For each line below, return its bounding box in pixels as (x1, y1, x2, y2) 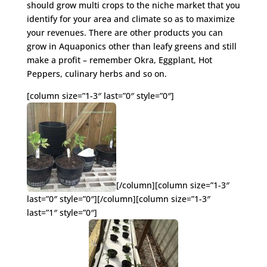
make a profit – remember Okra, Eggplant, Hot (26, 54, 212, 66)
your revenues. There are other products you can (26, 26, 223, 38)
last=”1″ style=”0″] (26, 206, 97, 218)
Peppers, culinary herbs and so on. (26, 67, 167, 79)
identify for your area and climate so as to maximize (26, 13, 235, 24)
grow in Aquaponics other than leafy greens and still (26, 40, 237, 52)
